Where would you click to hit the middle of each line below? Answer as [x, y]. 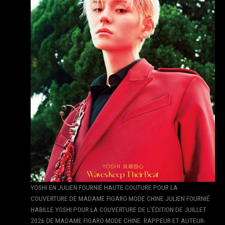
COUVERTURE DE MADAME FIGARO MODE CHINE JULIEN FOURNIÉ [121, 198]
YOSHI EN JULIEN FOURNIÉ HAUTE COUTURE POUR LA [104, 187]
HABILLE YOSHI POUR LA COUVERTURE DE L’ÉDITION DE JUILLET [119, 209]
